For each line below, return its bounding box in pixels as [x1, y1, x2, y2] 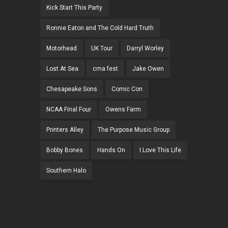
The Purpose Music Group [98, 126, 169, 134]
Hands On [97, 147, 125, 154]
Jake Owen [132, 65, 164, 73]
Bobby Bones [46, 147, 83, 154]
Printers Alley [46, 126, 83, 134]
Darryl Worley [127, 45, 164, 52]
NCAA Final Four [46, 106, 91, 113]
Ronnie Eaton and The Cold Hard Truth [46, 24, 154, 32]
